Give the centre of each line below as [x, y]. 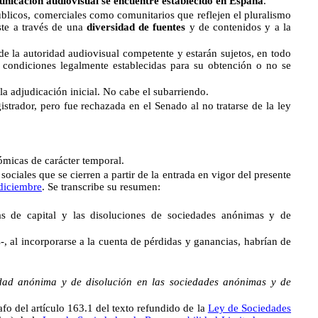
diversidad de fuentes [136, 27]
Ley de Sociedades [250, 308]
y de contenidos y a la [238, 27]
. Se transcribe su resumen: [101, 187]
